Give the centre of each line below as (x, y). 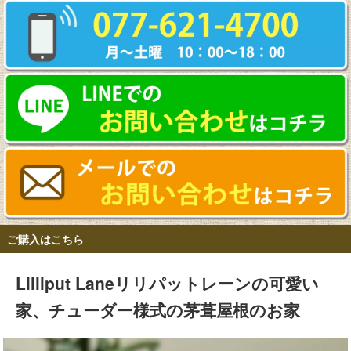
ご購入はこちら (45, 239)
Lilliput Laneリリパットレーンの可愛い (167, 282)
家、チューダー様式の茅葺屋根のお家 (158, 309)
